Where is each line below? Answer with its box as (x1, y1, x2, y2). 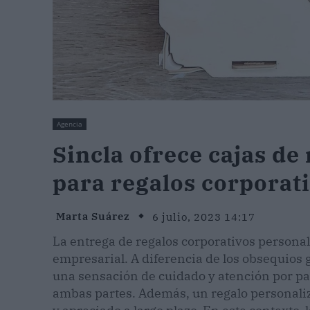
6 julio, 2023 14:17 (152, 210, 255, 224)
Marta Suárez (56, 210, 130, 224)
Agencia (57, 119, 82, 129)
